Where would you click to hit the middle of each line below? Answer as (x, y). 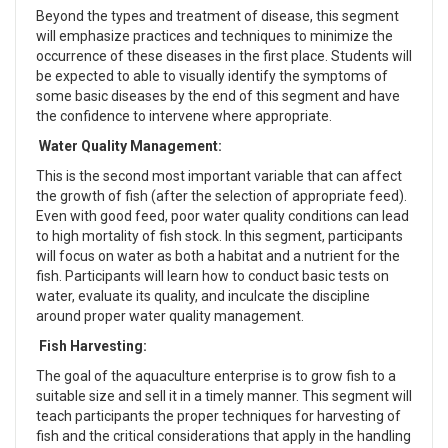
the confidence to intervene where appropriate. (184, 116)
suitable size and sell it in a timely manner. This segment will (224, 396)
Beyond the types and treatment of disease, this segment (217, 16)
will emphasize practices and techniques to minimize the (214, 36)
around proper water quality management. (170, 316)
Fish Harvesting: (93, 346)
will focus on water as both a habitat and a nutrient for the (218, 256)
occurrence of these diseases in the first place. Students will (224, 56)
